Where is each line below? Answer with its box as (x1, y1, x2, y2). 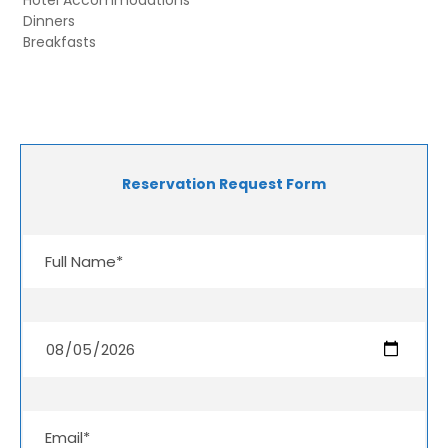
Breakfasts (23, 31, 96, 52)
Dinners (23, 10, 75, 31)
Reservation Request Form (122, 173, 326, 194)
